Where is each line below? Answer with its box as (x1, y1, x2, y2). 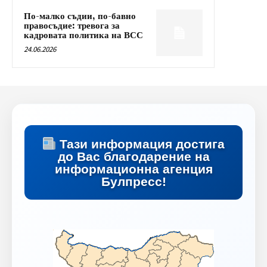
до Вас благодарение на (57, 149, 210, 163)
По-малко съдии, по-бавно (24, 11, 136, 23)
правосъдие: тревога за (24, 20, 120, 32)
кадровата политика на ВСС (24, 30, 143, 42)
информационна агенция (54, 162, 213, 176)
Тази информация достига (56, 136, 225, 151)
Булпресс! (101, 174, 166, 188)
